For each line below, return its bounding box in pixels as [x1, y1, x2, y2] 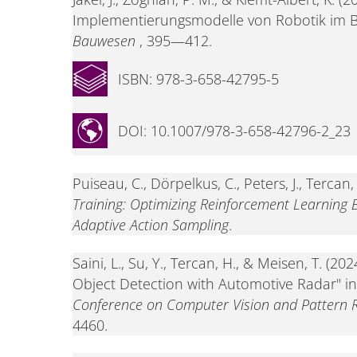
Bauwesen [72, 30, 135, 50]
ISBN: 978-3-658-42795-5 [117, 69, 279, 88]
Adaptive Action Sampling [72, 214, 229, 234]
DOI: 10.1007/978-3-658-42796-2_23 [117, 121, 351, 141]
